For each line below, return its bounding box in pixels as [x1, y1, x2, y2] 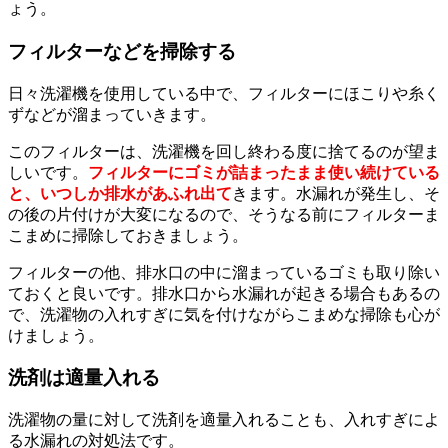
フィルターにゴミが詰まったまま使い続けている [88, 163, 440, 181]
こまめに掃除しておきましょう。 [8, 226, 248, 244]
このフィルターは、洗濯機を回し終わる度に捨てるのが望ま [8, 142, 440, 160]
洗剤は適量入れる [8, 367, 160, 389]
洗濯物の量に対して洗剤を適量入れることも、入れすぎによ [8, 411, 440, 429]
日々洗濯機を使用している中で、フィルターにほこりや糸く [8, 84, 440, 102]
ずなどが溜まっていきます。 [8, 105, 216, 123]
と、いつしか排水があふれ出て [8, 184, 232, 202]
